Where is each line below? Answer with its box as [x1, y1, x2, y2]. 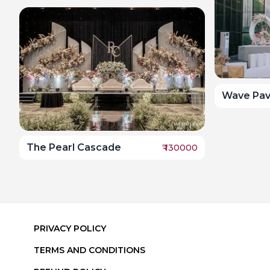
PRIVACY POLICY [34, 223, 106, 234]
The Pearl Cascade [27, 142, 121, 154]
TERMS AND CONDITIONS [34, 245, 145, 256]
